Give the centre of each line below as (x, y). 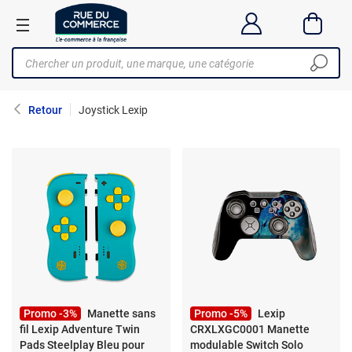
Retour (45, 110)
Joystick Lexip (113, 110)
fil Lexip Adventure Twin (80, 329)
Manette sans (121, 313)
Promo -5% (220, 313)
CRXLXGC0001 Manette (249, 329)
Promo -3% (50, 313)
